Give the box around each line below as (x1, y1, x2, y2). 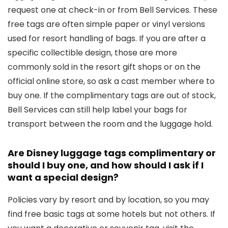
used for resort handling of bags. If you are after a (8, 33, 206, 44)
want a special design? (8, 171, 119, 184)
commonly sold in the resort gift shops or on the (8, 61, 201, 73)
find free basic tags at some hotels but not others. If (8, 208, 215, 220)
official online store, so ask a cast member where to (8, 75, 215, 87)
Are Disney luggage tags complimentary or (8, 147, 216, 159)
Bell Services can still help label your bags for (8, 104, 187, 116)
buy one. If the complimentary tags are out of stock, (8, 90, 216, 101)
